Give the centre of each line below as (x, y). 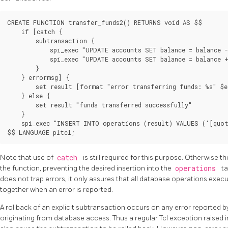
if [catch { (35, 31)
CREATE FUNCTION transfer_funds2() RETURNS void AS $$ (105, 22)
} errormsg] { (38, 77)
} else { (29, 95)
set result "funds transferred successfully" (99, 105)
